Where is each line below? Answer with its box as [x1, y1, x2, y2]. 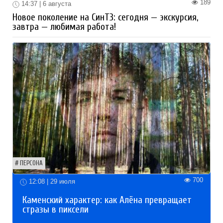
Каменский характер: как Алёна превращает [22, 194, 192, 206]
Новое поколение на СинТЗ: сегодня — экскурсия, [12, 11, 198, 23]
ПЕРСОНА [20, 160, 43, 167]
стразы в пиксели [22, 204, 89, 215]
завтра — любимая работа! [12, 21, 116, 32]
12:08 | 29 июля [27, 178, 75, 185]
